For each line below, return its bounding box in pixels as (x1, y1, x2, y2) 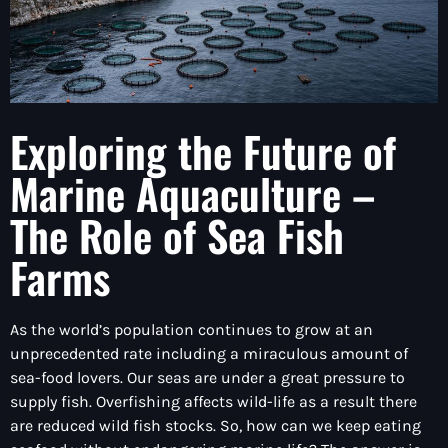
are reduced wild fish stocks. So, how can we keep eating (10, 416, 421, 436)
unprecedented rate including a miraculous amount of (10, 344, 408, 364)
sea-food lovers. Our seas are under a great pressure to (10, 368, 405, 388)
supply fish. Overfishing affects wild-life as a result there (10, 392, 417, 412)
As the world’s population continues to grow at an (10, 320, 373, 340)
